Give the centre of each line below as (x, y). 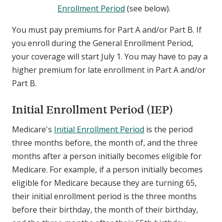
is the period (168, 130)
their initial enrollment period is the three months (104, 196)
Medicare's (33, 130)
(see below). (149, 9)
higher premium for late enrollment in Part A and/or (109, 70)
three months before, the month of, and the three (105, 143)
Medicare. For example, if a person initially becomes (107, 170)
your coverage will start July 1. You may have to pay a (110, 57)
